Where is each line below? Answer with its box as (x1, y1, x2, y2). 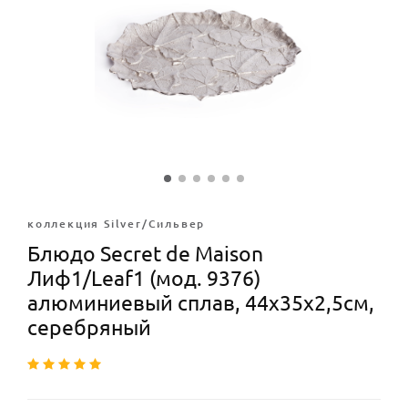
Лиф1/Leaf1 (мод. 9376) (27, 267, 260, 290)
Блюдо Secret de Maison (27, 242, 263, 265)
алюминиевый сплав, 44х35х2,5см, (27, 291, 374, 314)
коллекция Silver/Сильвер (27, 218, 206, 229)
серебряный (27, 316, 151, 339)
